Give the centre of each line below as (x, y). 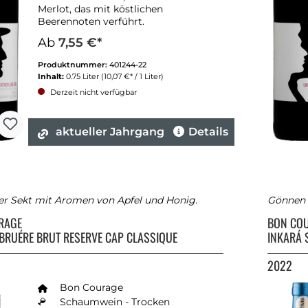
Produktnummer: (74, 65)
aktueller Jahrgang (110, 132)
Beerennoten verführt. (91, 22)
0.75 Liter (84, 77)
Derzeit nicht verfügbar (92, 92)
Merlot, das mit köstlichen (100, 9)
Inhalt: (52, 77)
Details (208, 132)
